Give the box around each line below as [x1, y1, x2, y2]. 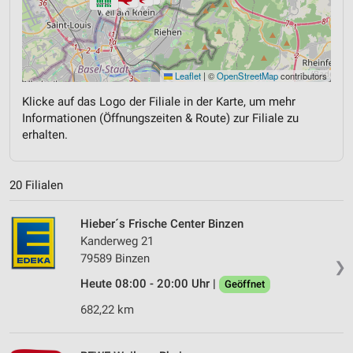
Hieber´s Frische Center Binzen [80, 217, 243, 232]
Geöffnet [225, 278, 265, 291]
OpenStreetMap [217, 69, 278, 82]
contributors [278, 69, 327, 82]
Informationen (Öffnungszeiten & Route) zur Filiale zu [22, 110, 299, 125]
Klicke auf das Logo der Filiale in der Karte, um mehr [22, 94, 295, 109]
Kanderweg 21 [80, 234, 154, 249]
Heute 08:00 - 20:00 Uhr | [80, 277, 219, 292]
